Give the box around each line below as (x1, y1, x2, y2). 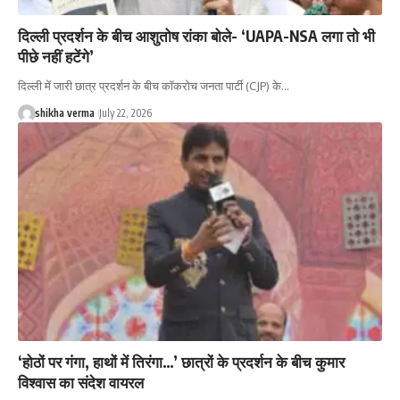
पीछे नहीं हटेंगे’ (18, 46, 94, 67)
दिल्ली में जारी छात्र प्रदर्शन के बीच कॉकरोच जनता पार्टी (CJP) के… (18, 79, 289, 94)
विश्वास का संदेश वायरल (18, 371, 144, 392)
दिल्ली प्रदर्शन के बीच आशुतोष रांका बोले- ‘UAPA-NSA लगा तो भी (18, 26, 375, 46)
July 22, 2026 (98, 106, 152, 121)
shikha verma (34, 106, 95, 121)
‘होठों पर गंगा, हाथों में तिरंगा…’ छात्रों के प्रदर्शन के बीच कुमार (18, 351, 345, 371)
